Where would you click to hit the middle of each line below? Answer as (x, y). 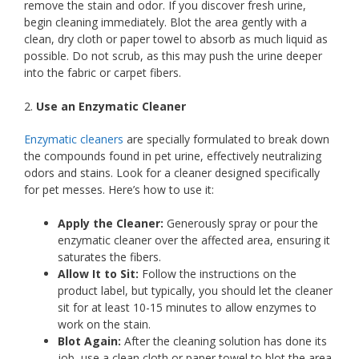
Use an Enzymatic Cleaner (111, 106)
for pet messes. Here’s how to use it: (119, 189)
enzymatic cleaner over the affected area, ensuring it (194, 240)
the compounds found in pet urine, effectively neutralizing (173, 155)
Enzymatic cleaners (75, 139)
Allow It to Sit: (98, 273)
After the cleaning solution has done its (224, 341)
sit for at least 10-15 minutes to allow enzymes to (187, 307)
